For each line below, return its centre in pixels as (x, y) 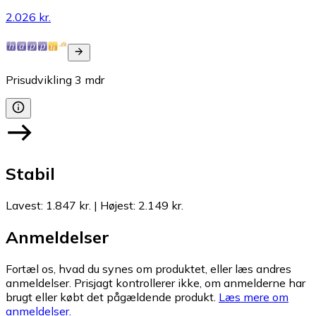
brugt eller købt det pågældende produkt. (111, 297)
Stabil (30, 174)
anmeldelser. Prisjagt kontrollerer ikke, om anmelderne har (156, 283)
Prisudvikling (39, 79)
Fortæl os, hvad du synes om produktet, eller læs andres (148, 269)
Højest (117, 206)
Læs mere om (254, 297)
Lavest (23, 206)
